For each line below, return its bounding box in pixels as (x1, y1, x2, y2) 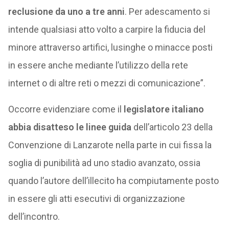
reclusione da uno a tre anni (8, 6, 125, 17)
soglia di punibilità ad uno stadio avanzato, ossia (8, 157, 200, 168)
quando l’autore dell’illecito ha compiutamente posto (8, 175, 219, 186)
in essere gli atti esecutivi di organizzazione (8, 193, 185, 204)
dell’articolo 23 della (131, 122, 213, 132)
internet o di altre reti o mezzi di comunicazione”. (8, 78, 205, 88)
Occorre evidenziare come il (8, 104, 124, 114)
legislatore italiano (123, 104, 204, 114)
